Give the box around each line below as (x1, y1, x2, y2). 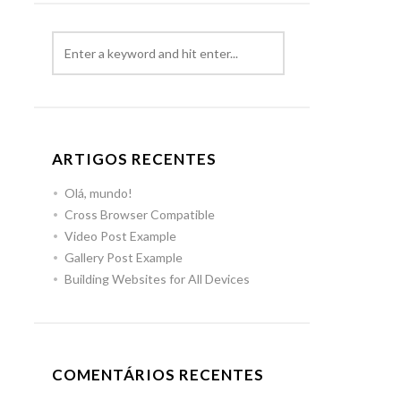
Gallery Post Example (64, 250, 183, 266)
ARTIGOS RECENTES (52, 149, 218, 169)
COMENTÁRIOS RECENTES (52, 365, 265, 385)
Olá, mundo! (64, 185, 133, 201)
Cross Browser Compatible (64, 207, 216, 223)
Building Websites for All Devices (64, 271, 251, 287)
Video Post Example (64, 228, 177, 244)
